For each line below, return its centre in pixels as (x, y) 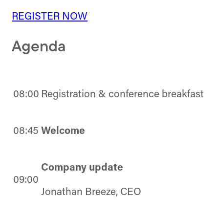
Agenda (39, 47)
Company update (82, 168)
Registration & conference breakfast (122, 95)
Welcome (63, 131)
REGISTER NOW (50, 17)
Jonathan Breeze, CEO (91, 193)
